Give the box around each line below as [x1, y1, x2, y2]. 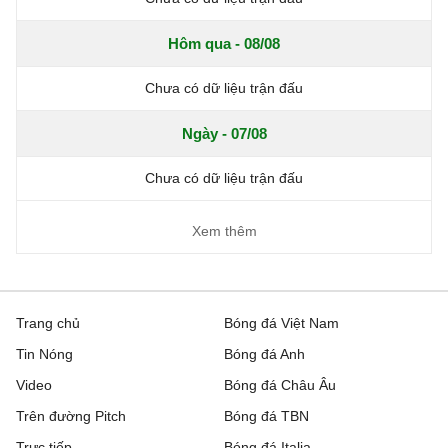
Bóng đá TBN [224, 408, 309, 425]
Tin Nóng [16, 346, 73, 363]
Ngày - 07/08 [181, 125, 267, 143]
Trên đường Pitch [16, 408, 126, 425]
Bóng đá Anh [224, 346, 305, 363]
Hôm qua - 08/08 [168, 35, 280, 53]
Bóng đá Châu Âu [224, 377, 336, 394]
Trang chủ [16, 315, 80, 332]
